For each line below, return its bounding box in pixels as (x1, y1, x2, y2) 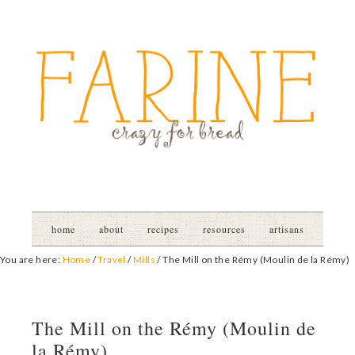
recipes (147, 223, 179, 235)
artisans (269, 223, 304, 235)
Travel (97, 254, 126, 265)
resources (202, 223, 246, 235)
